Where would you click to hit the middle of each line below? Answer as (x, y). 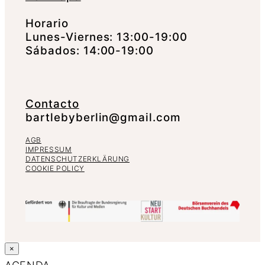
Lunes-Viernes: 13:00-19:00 (106, 37)
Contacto (52, 104)
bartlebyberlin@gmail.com (104, 117)
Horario (47, 23)
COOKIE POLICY (55, 168)
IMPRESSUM (49, 149)
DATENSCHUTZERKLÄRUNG (77, 159)
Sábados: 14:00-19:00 (90, 50)
